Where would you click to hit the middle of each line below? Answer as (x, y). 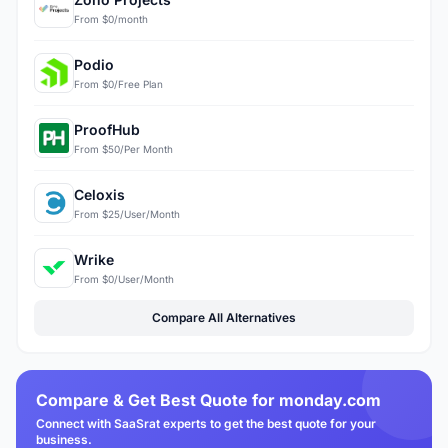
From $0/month (111, 18)
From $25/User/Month (127, 213)
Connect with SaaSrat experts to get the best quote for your (206, 424)
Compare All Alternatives (224, 318)
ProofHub (107, 129)
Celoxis (99, 194)
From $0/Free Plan (118, 83)
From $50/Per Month (123, 148)
